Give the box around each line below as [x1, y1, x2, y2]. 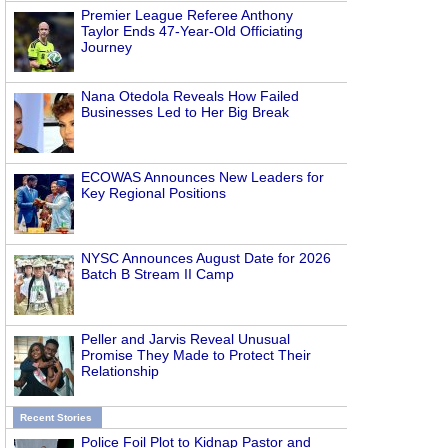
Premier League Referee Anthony [81, 7, 293, 23]
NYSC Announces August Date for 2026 [81, 250, 331, 266]
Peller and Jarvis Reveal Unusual [81, 331, 290, 347]
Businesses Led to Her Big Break [81, 104, 289, 120]
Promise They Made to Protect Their [81, 347, 311, 363]
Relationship [81, 363, 159, 379]
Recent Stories [20, 412, 92, 423]
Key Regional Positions [81, 185, 226, 201]
